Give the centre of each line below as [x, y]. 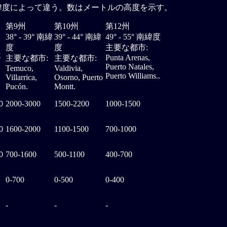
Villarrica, [21, 78]
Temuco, [20, 68]
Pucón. [17, 87]
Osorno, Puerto [79, 78]
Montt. [65, 87]
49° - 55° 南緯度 [133, 37]
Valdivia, [68, 68]
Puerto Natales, [130, 67]
